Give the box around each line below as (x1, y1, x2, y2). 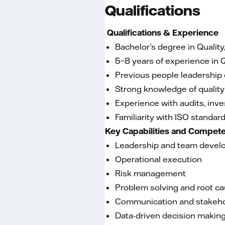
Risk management (115, 168, 186, 178)
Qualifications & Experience (105, 28, 218, 38)
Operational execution (115, 154, 202, 164)
